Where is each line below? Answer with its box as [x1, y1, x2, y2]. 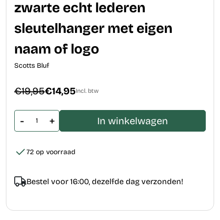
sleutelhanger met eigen [14, 21, 172, 38]
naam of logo [14, 41, 99, 58]
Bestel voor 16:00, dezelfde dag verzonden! [27, 177, 183, 187]
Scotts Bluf [14, 62, 49, 71]
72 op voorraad [27, 149, 76, 158]
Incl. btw [76, 88, 99, 95]
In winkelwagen [97, 115, 168, 128]
